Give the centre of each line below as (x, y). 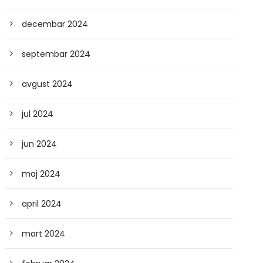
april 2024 (42, 204)
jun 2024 (40, 144)
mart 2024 (44, 234)
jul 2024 (38, 114)
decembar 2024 (55, 24)
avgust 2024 (48, 84)
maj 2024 (41, 174)
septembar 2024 (56, 54)
